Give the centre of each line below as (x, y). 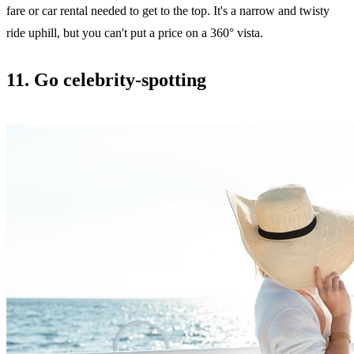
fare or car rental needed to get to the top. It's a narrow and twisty (168, 10)
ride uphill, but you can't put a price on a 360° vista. (136, 32)
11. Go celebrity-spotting (106, 79)
